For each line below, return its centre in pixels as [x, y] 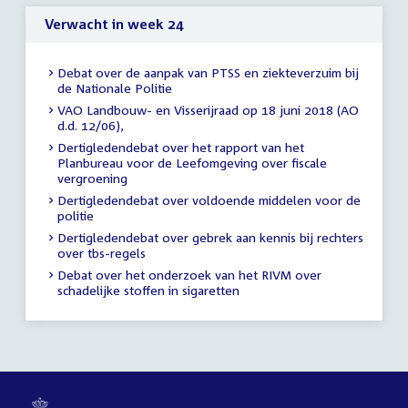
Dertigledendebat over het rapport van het [181, 148]
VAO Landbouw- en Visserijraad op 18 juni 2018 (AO [208, 110]
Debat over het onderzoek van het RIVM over [189, 275]
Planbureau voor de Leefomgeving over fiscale [192, 163]
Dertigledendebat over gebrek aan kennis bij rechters [210, 238]
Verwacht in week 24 [114, 24]
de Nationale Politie [115, 88]
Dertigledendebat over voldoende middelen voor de [209, 200]
